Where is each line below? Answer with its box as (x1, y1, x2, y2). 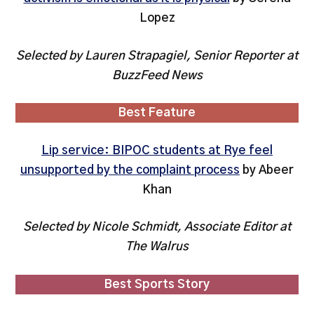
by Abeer (240, 163, 294, 176)
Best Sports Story (104, 278, 210, 290)
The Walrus (125, 240, 189, 253)
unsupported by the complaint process (20, 163, 240, 176)
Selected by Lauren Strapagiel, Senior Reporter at (16, 49, 298, 62)
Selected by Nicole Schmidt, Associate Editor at (23, 221, 291, 233)
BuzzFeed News (111, 69, 203, 81)
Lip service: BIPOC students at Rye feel (41, 144, 273, 156)
